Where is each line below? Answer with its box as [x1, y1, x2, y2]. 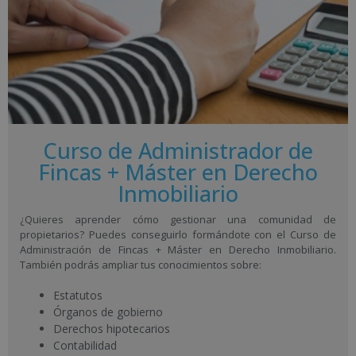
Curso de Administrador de [43, 136, 313, 166]
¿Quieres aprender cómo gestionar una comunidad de [20, 212, 336, 227]
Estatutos [53, 287, 103, 303]
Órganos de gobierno [53, 304, 163, 319]
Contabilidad [53, 337, 117, 353]
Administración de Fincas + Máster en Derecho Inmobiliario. [20, 242, 336, 257]
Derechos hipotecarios [53, 320, 170, 336]
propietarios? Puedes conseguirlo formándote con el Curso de [20, 227, 336, 242]
